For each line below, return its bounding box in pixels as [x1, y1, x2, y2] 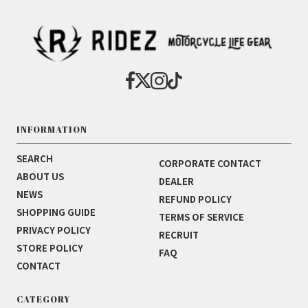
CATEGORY [16, 293, 70, 306]
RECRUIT [158, 228, 199, 242]
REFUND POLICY [158, 192, 232, 206]
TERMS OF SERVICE [158, 210, 244, 224]
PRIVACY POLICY [16, 223, 91, 237]
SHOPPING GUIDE [16, 206, 96, 219]
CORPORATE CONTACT [158, 157, 261, 170]
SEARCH [16, 152, 53, 166]
